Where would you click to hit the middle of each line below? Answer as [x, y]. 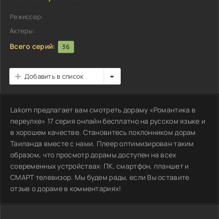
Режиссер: [27, 17]
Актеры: [22, 31]
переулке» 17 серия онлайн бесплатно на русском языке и [108, 121]
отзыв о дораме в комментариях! [66, 188]
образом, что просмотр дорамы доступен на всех [93, 155]
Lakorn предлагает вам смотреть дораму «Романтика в [103, 110]
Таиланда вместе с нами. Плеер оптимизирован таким [102, 143]
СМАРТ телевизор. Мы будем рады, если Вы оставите [100, 177]
